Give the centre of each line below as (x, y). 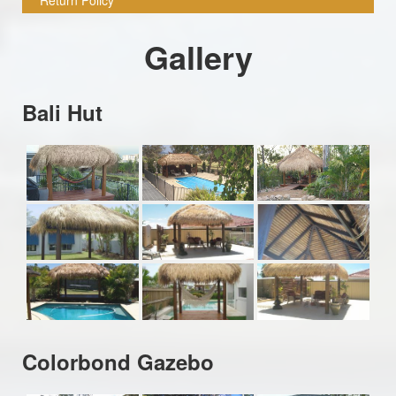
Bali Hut (62, 112)
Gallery (198, 56)
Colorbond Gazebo (118, 361)
